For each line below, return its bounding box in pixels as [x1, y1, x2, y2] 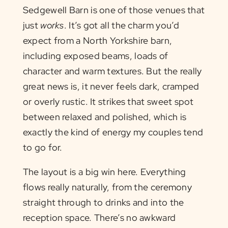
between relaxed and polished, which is [22, 110, 187, 123]
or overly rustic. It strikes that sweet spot [22, 95, 193, 107]
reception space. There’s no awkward [22, 211, 176, 223]
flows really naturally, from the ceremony [22, 181, 192, 193]
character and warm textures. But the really [22, 65, 202, 77]
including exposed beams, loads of [22, 49, 168, 62]
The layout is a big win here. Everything [22, 165, 186, 178]
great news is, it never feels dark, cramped [22, 80, 199, 92]
